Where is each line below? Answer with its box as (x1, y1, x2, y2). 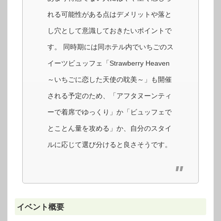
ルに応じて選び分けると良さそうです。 (47, 141, 172, 149)
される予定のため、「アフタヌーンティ (47, 92, 172, 100)
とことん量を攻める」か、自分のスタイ (47, 124, 172, 133)
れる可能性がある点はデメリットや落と (47, 10, 172, 19)
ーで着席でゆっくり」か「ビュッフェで (47, 108, 172, 116)
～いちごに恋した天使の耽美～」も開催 (47, 75, 172, 84)
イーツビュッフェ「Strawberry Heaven (47, 59, 170, 68)
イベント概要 (16, 202, 64, 212)
